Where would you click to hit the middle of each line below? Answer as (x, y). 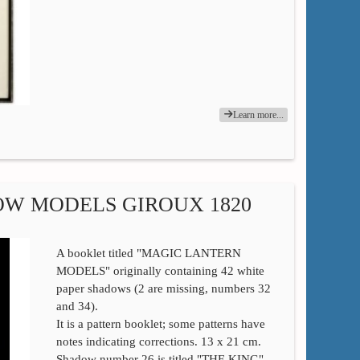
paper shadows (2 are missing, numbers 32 (163, 288)
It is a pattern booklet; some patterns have (160, 323)
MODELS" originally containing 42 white (160, 270)
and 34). (77, 306)
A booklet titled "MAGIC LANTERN (148, 253)
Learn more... (259, 115)
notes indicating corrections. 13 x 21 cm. (158, 341)
